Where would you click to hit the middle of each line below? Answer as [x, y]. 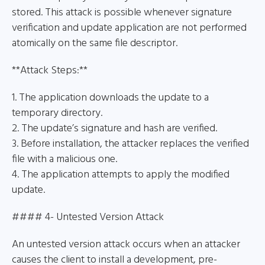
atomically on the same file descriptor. [95, 43]
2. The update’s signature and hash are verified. [114, 129]
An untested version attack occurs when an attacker [126, 245]
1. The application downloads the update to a [110, 98]
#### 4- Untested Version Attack [88, 217]
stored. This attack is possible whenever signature [122, 13]
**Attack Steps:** [50, 71]
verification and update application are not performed [129, 28]
